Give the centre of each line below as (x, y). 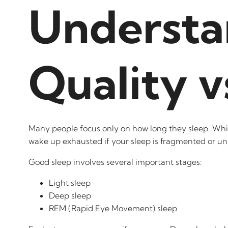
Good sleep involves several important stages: (115, 162)
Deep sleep (70, 195)
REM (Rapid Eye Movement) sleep (113, 208)
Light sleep (70, 183)
